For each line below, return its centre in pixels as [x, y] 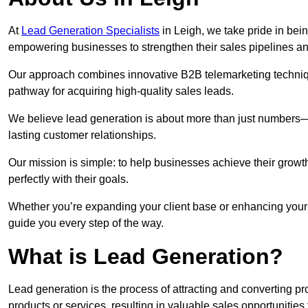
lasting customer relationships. [82, 135]
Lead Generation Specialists [90, 31]
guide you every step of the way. [86, 223]
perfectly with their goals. [68, 179]
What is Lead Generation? [146, 257]
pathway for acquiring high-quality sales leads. [121, 91]
